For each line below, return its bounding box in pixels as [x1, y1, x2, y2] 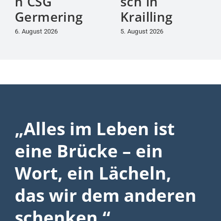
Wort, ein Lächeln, [14, 161, 171, 184]
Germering [14, 8, 83, 26]
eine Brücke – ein [14, 139, 163, 162]
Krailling [120, 8, 173, 26]
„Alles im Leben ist [14, 116, 175, 140]
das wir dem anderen [14, 183, 196, 207]
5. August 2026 [120, 28, 164, 36]
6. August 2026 [14, 28, 58, 36]
